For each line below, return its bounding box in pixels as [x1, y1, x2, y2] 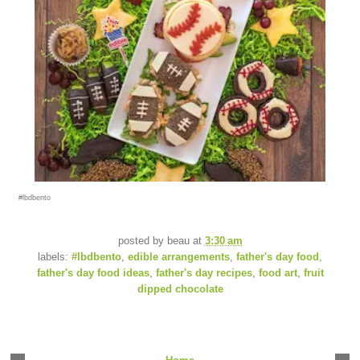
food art [258, 267, 297, 279]
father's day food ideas [36, 267, 149, 279]
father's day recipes [155, 267, 252, 279]
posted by [117, 235, 167, 247]
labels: [38, 251, 72, 263]
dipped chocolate [137, 283, 223, 295]
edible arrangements [128, 251, 230, 263]
